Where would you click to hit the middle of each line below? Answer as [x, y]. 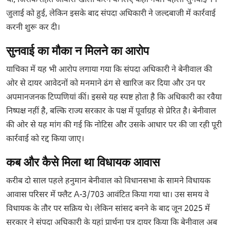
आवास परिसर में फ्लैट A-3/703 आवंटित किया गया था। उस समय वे [108, 196]
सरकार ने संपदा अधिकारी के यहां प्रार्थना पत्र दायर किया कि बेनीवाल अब [112, 223]
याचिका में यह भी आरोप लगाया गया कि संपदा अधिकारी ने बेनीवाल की [109, 70]
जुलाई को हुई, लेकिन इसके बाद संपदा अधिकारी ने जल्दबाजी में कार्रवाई [111, 14]
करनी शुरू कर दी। [33, 28]
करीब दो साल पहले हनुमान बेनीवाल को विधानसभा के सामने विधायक [108, 182]
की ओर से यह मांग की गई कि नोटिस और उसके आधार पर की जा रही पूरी [114, 126]
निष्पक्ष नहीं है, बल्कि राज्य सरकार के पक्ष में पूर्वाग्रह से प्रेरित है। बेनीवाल [111, 112]
